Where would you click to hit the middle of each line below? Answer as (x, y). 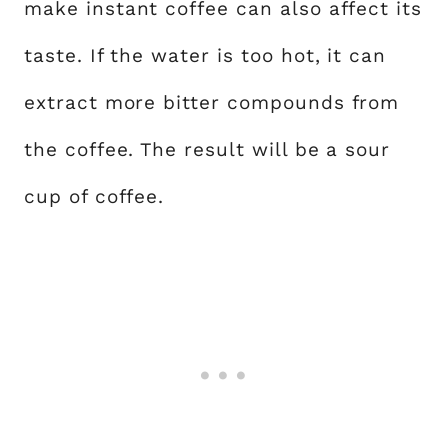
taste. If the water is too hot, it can (205, 55)
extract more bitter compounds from (212, 102)
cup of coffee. (94, 196)
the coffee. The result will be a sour (207, 149)
